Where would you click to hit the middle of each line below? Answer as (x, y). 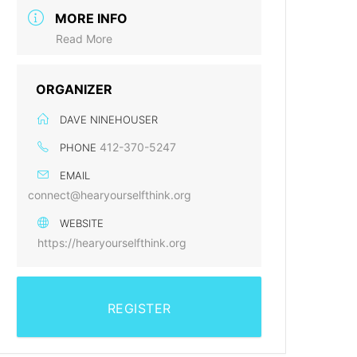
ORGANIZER (75, 89)
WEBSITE (82, 223)
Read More (84, 39)
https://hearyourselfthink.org (112, 243)
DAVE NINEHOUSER (109, 120)
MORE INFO (92, 18)
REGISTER (139, 308)
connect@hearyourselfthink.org (110, 195)
